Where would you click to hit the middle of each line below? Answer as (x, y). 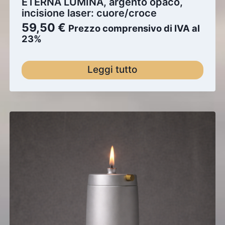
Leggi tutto (113, 70)
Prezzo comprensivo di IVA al (134, 28)
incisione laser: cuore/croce (89, 13)
